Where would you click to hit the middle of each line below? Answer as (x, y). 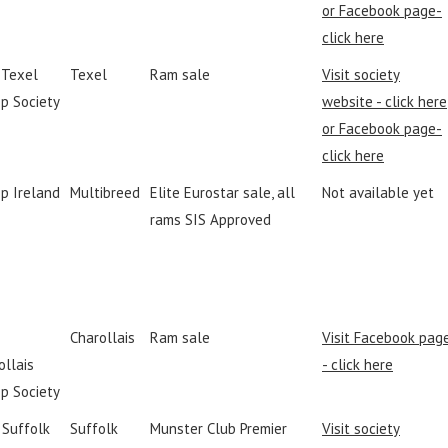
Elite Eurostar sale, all (222, 192)
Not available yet (378, 192)
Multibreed (105, 192)
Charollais (102, 337)
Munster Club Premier (218, 428)
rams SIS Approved (210, 219)
